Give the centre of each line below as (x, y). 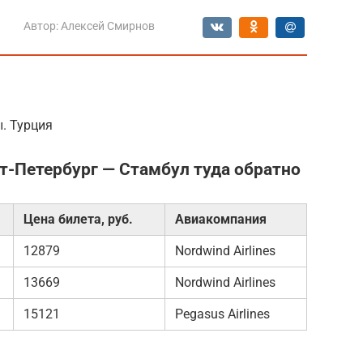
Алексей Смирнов (108, 26)
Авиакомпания (221, 219)
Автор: (41, 26)
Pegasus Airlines (222, 314)
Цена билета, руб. (78, 219)
